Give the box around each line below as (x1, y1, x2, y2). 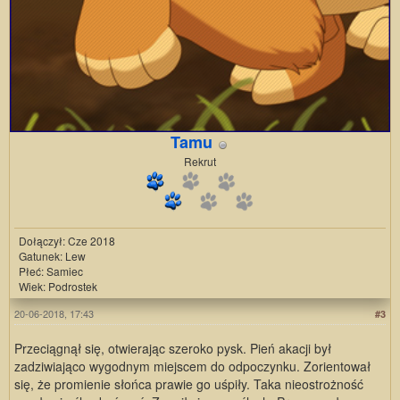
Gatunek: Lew (19, 248, 86, 264)
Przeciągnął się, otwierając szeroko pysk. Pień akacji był (14, 339, 331, 358)
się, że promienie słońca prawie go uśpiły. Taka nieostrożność (14, 375, 363, 394)
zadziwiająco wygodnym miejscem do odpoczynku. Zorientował (14, 357, 371, 376)
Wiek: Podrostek (19, 279, 97, 295)
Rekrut (184, 154, 216, 170)
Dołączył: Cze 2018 (19, 233, 115, 249)
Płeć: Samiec (19, 263, 83, 279)
